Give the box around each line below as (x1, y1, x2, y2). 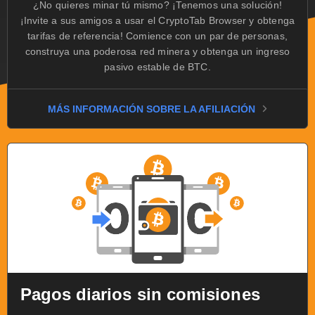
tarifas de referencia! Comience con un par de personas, (27, 30, 288, 41)
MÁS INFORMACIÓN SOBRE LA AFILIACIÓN (48, 103, 255, 115)
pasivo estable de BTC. (104, 61, 211, 72)
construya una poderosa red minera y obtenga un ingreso (25, 46, 290, 57)
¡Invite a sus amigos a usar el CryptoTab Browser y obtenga (20, 15, 295, 26)
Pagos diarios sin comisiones (20, 285, 260, 304)
